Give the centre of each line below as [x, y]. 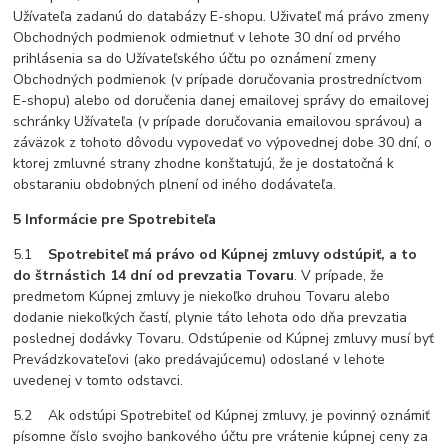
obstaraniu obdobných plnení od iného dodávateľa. [175, 185]
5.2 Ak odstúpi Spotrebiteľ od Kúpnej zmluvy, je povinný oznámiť [222, 416]
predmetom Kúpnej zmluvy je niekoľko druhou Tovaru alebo [202, 297]
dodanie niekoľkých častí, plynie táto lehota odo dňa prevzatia [210, 318]
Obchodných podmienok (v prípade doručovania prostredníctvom [218, 80]
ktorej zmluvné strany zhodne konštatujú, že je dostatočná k [204, 164]
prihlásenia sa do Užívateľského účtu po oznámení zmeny [195, 59]
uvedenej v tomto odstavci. [98, 381]
